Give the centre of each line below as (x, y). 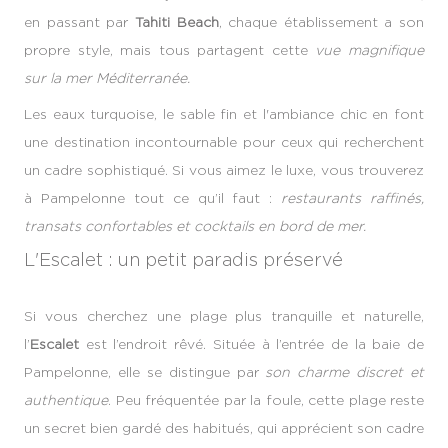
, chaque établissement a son (321, 21)
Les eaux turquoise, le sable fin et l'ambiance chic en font (224, 113)
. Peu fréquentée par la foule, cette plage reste (266, 399)
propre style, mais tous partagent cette (170, 49)
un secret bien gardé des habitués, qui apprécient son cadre (224, 427)
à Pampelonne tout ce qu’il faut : (153, 197)
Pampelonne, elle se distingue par (145, 371)
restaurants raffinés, (352, 197)
